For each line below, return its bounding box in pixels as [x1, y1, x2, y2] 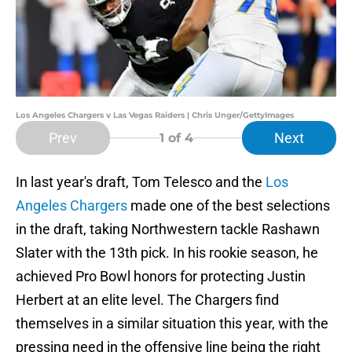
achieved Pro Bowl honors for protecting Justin [16, 268, 306, 285]
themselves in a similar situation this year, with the [16, 315, 328, 332]
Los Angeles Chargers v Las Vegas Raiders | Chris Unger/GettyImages [16, 110, 294, 121]
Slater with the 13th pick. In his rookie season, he [16, 244, 318, 262]
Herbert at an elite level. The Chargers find [16, 291, 279, 309]
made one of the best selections [127, 197, 330, 214]
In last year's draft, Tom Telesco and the [16, 174, 266, 191]
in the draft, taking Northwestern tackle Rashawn [16, 221, 320, 238]
